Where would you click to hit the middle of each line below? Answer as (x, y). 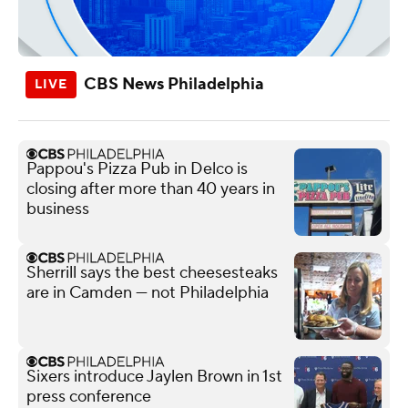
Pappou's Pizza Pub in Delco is (137, 168)
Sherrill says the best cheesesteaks (152, 272)
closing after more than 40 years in (151, 189)
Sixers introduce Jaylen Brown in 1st (154, 376)
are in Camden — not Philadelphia (148, 292)
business (58, 209)
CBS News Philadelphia (174, 84)
